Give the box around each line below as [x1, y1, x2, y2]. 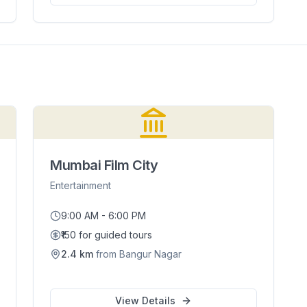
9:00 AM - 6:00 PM [61, 210, 147, 221]
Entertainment [50, 180, 112, 191]
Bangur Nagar [119, 248, 182, 260]
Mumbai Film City [50, 157, 158, 173]
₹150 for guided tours [61, 229, 153, 241]
